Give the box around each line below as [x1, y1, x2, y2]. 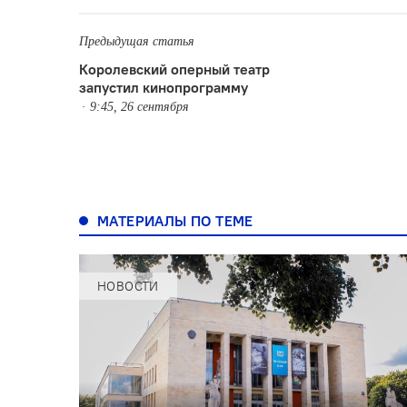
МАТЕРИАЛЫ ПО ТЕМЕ [97, 212, 253, 230]
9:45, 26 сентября [90, 99, 189, 114]
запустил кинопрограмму [79, 77, 248, 96]
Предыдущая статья [79, 34, 194, 48]
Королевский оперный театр [79, 59, 270, 78]
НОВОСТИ [97, 278, 159, 294]
